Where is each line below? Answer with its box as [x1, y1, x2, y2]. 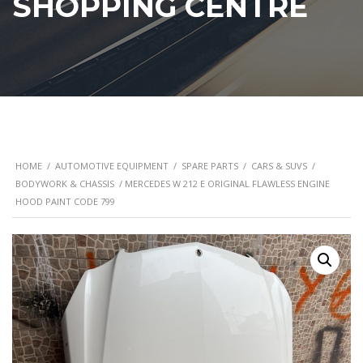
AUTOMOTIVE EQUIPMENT [55, 160, 169, 172]
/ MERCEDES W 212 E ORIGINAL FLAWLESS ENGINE [114, 177, 330, 190]
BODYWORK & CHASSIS [15, 177, 114, 190]
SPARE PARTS [181, 160, 238, 172]
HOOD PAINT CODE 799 [15, 195, 115, 207]
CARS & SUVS [251, 160, 307, 172]
